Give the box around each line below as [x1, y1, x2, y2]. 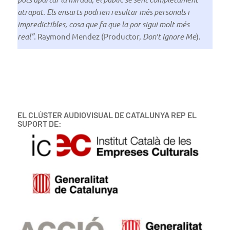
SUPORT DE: [17, 119, 62, 129]
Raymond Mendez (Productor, [35, 31, 143, 41]
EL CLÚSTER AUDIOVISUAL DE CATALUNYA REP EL [17, 110, 197, 120]
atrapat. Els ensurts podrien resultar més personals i [17, 6, 189, 17]
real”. [17, 31, 36, 42]
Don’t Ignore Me [142, 31, 196, 42]
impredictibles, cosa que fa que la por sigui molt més [17, 18, 189, 29]
